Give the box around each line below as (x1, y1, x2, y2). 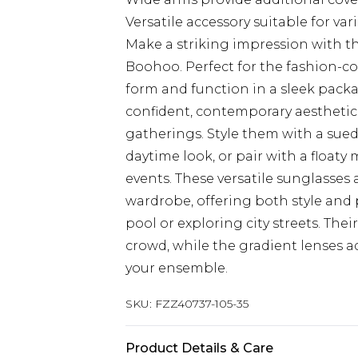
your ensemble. (125, 261, 228, 276)
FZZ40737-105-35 (155, 296, 249, 311)
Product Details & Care (125, 340, 273, 356)
